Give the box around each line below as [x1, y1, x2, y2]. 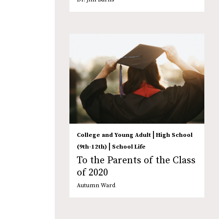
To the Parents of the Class [77, 154, 196, 167]
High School [156, 131, 193, 139]
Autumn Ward [77, 182, 115, 190]
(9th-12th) [77, 143, 107, 151]
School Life [112, 143, 146, 151]
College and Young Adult [77, 131, 151, 139]
